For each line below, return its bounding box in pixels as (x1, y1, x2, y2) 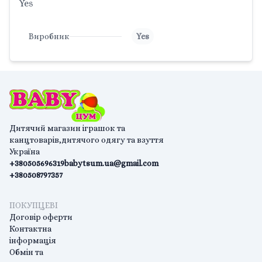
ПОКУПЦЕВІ (9, 201, 58, 210)
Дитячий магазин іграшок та (9, 123, 125, 133)
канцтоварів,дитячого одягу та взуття (9, 135, 164, 144)
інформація (9, 236, 56, 245)
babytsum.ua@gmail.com (64, 158, 158, 168)
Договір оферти (9, 212, 73, 222)
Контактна (9, 224, 51, 233)
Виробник (29, 32, 70, 41)
